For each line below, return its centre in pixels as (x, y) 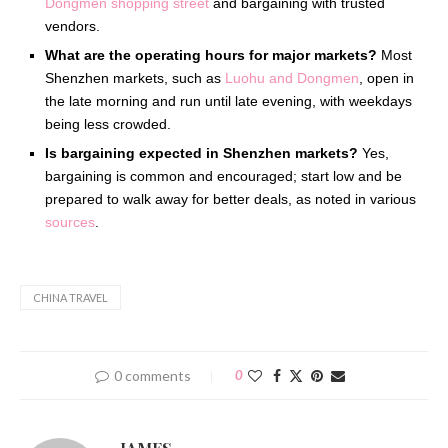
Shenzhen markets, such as (135, 78)
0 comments (152, 376)
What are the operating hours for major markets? (211, 55)
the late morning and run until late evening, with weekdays (228, 101)
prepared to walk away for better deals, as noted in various (230, 199)
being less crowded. (108, 124)
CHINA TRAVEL (70, 298)
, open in (386, 78)
